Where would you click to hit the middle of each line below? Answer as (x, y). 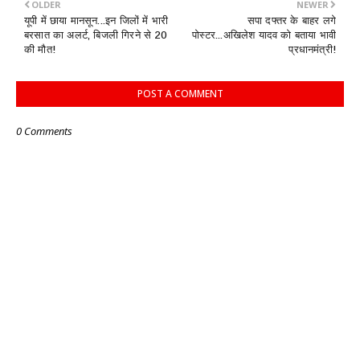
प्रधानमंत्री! (312, 49)
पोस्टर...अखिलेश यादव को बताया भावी (264, 35)
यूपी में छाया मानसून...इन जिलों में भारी (96, 20)
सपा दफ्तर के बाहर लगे (291, 20)
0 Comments (44, 131)
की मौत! (40, 49)
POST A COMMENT (180, 93)
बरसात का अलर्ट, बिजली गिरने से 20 (95, 35)
